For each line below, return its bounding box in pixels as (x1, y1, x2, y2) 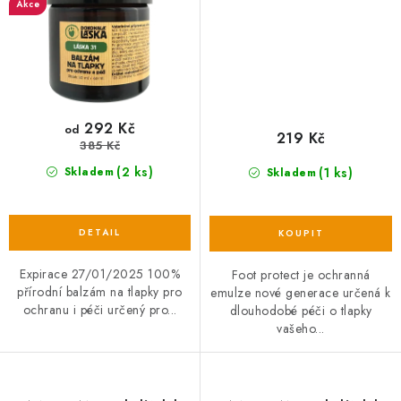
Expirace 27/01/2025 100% (20, 264, 180, 283)
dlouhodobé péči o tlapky (229, 301, 372, 320)
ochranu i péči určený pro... (22, 300, 177, 319)
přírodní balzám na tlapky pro (17, 282, 183, 301)
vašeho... (277, 319, 325, 337)
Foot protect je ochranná (231, 265, 371, 284)
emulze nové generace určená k (210, 283, 391, 302)
